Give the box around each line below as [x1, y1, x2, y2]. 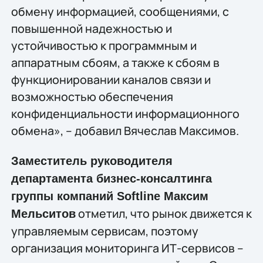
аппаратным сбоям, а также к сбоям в [11, 54, 220, 70]
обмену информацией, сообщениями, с [11, 3, 229, 19]
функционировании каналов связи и [11, 71, 211, 87]
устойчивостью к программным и [11, 37, 197, 53]
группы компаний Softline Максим [11, 190, 208, 203]
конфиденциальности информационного [11, 105, 240, 122]
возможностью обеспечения [11, 88, 173, 104]
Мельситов [11, 207, 76, 221]
